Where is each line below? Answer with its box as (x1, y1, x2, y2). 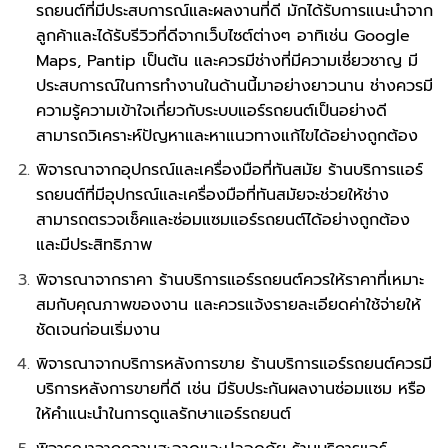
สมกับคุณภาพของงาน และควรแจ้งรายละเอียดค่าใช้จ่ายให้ (35, 292, 421, 317)
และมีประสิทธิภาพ (35, 233, 152, 258)
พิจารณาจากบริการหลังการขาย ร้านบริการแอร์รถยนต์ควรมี (35, 352, 432, 377)
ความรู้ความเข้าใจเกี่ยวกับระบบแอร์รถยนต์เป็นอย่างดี (35, 98, 387, 123)
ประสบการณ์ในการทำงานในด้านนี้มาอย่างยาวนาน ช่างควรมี (35, 73, 433, 98)
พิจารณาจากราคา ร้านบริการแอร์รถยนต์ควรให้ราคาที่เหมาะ (35, 267, 424, 292)
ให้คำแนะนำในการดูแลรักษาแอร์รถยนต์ (35, 402, 291, 427)
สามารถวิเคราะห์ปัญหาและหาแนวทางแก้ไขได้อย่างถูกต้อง (35, 123, 418, 148)
